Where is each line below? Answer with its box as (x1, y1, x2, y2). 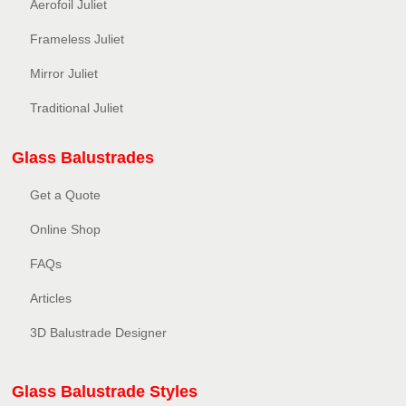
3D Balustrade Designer (30, 325, 168, 341)
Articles (30, 291, 72, 306)
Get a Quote (30, 188, 101, 203)
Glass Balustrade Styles (12, 382, 198, 401)
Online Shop (30, 222, 101, 237)
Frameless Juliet (30, 32, 125, 47)
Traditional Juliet (30, 101, 124, 116)
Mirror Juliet (30, 66, 99, 82)
